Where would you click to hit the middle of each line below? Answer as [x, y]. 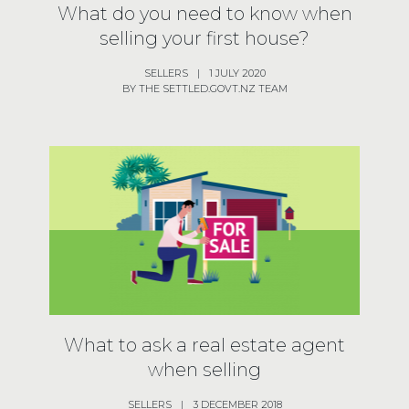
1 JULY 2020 [237, 73]
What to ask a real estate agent [204, 345]
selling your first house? [204, 38]
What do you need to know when [204, 13]
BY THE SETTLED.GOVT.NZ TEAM [204, 88]
